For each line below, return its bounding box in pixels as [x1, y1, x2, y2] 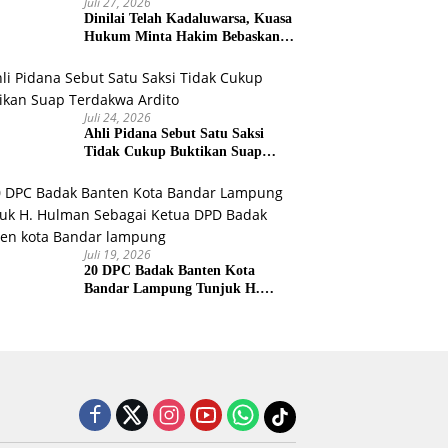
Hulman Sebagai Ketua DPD [84, 298, 260, 314]
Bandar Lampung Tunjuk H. [84, 280, 261, 296]
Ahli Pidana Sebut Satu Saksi [84, 125, 265, 141]
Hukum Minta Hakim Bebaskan [84, 28, 281, 44]
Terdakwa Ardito [84, 161, 188, 177]
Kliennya [84, 46, 140, 62]
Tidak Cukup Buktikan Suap [84, 143, 263, 159]
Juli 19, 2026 [84, 245, 152, 263]
